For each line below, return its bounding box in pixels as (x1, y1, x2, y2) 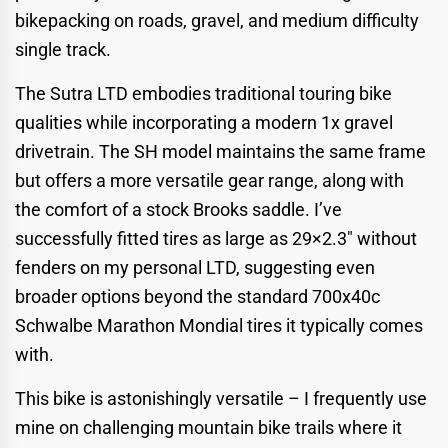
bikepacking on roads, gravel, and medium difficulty (15, 9, 419, 31)
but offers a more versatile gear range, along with (15, 169, 404, 191)
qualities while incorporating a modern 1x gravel (15, 111, 393, 133)
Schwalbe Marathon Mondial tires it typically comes (15, 314, 423, 336)
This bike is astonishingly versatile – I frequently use (15, 387, 427, 409)
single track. (15, 38, 111, 60)
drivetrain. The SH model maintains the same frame (15, 140, 426, 162)
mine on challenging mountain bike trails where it (15, 416, 402, 438)
